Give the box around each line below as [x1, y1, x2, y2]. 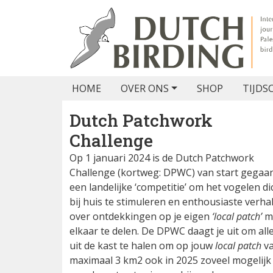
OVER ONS [121, 82, 169, 95]
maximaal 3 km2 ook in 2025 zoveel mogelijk [69, 253, 271, 267]
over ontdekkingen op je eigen [69, 210, 212, 223]
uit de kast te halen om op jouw [69, 239, 215, 252]
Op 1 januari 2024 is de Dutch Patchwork [69, 151, 254, 165]
